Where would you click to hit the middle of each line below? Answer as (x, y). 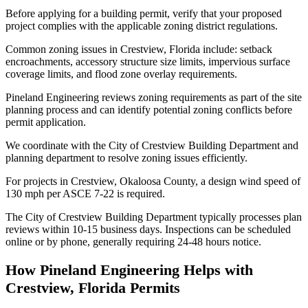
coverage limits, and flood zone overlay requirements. (121, 74)
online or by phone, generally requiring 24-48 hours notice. (133, 242)
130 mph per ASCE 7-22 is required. (85, 194)
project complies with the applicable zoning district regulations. (142, 26)
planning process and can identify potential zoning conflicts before (149, 110)
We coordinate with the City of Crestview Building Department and (152, 146)
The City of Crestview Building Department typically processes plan (154, 217)
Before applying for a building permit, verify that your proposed (144, 14)
